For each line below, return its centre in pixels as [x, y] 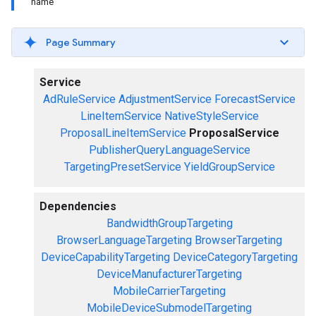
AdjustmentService [165, 99]
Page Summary [81, 42]
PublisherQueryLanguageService [169, 150]
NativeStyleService [211, 116]
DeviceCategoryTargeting [235, 257]
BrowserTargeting [238, 240]
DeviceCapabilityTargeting [105, 257]
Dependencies [78, 206]
